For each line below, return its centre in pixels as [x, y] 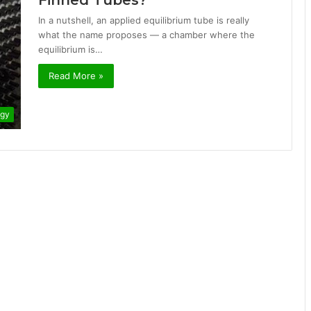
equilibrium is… [70, 49]
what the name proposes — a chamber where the [146, 35]
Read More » [76, 76]
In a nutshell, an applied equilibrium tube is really [144, 20]
